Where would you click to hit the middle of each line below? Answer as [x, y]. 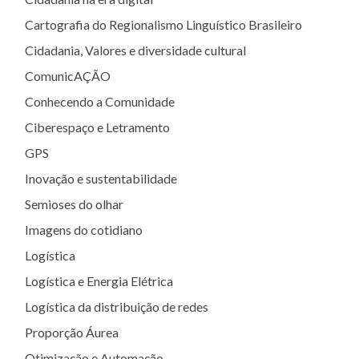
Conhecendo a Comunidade [100, 101]
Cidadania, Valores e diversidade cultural [135, 50]
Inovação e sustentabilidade [101, 178]
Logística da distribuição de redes [117, 307]
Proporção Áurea [72, 332]
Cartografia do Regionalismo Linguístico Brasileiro [163, 24]
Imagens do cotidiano [84, 230]
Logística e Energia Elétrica [99, 281]
